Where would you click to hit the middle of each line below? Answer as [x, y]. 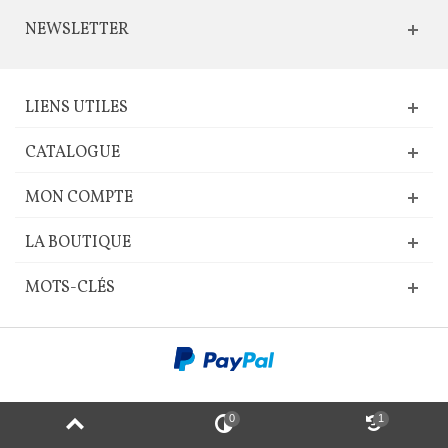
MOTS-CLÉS [70, 288]
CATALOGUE [72, 153]
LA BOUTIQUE [78, 243]
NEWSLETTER [77, 30]
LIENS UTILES [76, 108]
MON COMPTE [79, 198]
